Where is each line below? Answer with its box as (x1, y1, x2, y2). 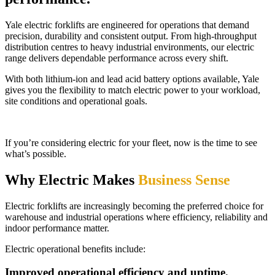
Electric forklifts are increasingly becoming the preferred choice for (5, 200, 263, 211)
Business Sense (138, 171, 230, 188)
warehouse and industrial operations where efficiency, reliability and (5, 211, 268, 222)
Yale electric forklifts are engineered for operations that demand (5, 19, 249, 30)
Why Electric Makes (5, 171, 138, 188)
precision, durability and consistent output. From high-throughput (5, 30, 257, 41)
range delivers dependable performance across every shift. (5, 52, 228, 63)
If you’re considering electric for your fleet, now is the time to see (5, 137, 257, 148)
